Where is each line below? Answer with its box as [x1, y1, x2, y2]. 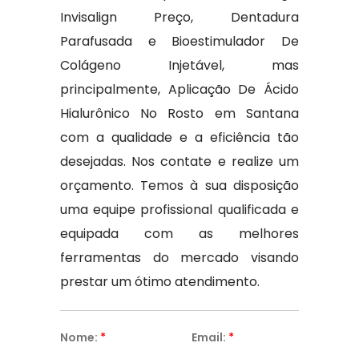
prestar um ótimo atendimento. [59, 272, 260, 291]
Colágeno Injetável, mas [59, 56, 300, 75]
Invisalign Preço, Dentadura [59, 8, 300, 26]
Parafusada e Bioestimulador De [59, 32, 300, 50]
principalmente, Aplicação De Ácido [59, 80, 300, 99]
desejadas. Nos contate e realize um [59, 152, 300, 171]
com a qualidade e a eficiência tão [59, 128, 300, 147]
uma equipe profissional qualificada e [59, 200, 300, 219]
